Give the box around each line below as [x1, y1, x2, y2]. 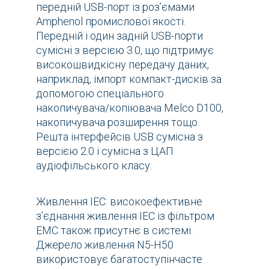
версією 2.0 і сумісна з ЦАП [36, 144, 174, 157]
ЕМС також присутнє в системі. [36, 223, 193, 237]
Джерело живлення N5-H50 [36, 238, 174, 251]
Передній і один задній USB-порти [36, 29, 203, 42]
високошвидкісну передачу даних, [36, 58, 209, 71]
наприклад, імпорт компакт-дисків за [36, 72, 222, 85]
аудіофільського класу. [36, 159, 152, 172]
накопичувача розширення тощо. [36, 115, 199, 128]
